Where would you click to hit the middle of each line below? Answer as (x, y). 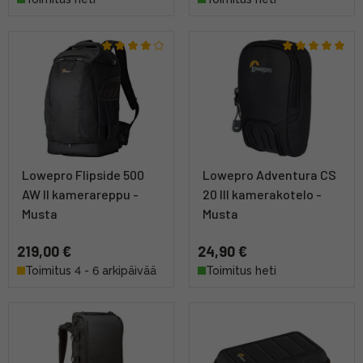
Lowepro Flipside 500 (83, 175)
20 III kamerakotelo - (262, 194)
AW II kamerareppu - (80, 194)
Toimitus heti (241, 271)
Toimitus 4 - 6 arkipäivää (91, 271)
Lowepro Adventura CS (269, 175)
